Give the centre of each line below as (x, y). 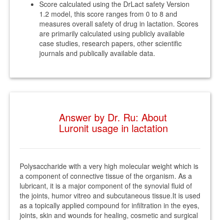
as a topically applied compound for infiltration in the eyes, (110, 205)
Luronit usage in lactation (113, 128)
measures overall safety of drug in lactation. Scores (119, 24)
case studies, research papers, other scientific (110, 43)
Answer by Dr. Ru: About (113, 117)
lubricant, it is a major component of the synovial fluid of (106, 186)
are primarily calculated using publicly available (112, 33)
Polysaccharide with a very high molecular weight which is (109, 166)
